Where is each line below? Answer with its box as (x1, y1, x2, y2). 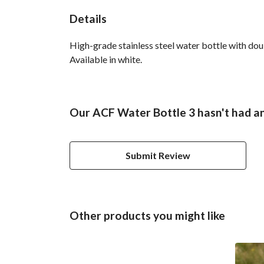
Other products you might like (70, 208, 225, 222)
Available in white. (70, 53, 142, 65)
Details (70, 11, 107, 25)
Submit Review (126, 149, 190, 161)
